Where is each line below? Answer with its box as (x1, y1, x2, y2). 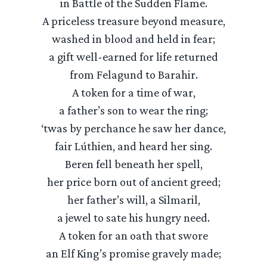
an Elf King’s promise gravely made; (46, 247, 221, 260)
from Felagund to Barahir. (69, 68, 198, 81)
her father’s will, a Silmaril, (67, 193, 200, 206)
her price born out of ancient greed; (46, 175, 221, 188)
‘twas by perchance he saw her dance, (41, 122, 226, 135)
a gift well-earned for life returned (49, 50, 218, 63)
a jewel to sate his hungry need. (57, 211, 210, 224)
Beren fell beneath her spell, (64, 157, 203, 170)
